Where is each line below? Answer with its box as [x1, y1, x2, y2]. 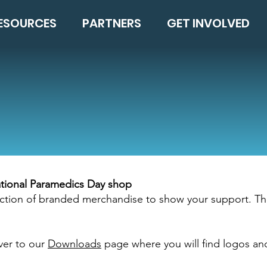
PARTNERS [82, 15, 141, 32]
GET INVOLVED [166, 15, 250, 32]
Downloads [48, 237, 101, 250]
